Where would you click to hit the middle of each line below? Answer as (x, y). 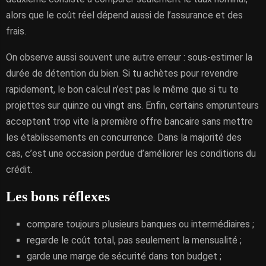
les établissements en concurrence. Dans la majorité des (124, 137)
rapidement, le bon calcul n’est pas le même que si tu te (122, 89)
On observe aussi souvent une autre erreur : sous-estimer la (129, 57)
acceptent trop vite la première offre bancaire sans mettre (129, 121)
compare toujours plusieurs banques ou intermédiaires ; (140, 224)
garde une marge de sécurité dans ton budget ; (124, 256)
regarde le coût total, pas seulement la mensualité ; (134, 240)
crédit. (19, 170)
